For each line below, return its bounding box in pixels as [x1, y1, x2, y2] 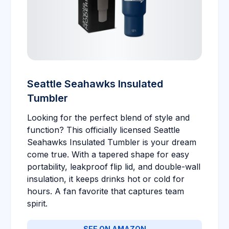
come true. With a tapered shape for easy [27, 149, 189, 159]
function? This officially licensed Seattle [27, 125, 180, 135]
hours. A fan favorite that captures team [27, 186, 184, 196]
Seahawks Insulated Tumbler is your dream [27, 137, 196, 147]
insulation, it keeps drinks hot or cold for [27, 174, 185, 184]
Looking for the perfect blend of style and [27, 112, 190, 123]
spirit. [27, 198, 48, 209]
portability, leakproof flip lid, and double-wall [27, 162, 200, 172]
